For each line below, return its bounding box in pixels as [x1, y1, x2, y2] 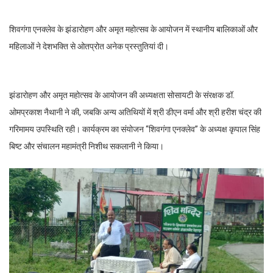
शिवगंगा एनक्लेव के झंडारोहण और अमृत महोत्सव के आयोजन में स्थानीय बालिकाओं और [9, 24, 258, 34]
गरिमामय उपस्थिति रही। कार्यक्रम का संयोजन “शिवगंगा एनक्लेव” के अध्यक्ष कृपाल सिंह [9, 124, 260, 134]
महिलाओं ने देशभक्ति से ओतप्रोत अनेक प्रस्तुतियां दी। [9, 41, 169, 51]
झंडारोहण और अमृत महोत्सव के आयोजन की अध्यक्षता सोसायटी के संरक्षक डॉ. [9, 90, 235, 100]
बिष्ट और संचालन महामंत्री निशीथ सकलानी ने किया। [9, 141, 164, 151]
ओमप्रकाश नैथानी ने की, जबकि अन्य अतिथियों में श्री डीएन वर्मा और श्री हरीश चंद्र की [9, 107, 261, 117]
